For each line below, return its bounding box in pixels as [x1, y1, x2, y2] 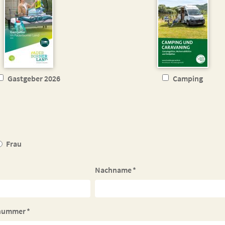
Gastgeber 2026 [7, 73, 60, 83]
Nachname [95, 165, 132, 175]
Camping [172, 73, 203, 83]
